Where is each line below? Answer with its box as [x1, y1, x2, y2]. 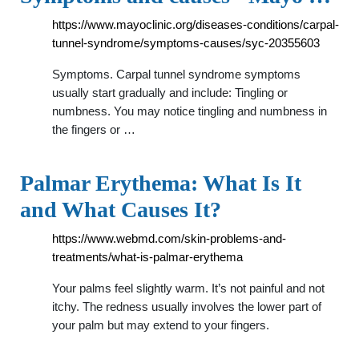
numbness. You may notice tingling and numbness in [52, 104, 327, 118]
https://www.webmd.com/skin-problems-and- [52, 232, 286, 245]
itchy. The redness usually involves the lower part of [52, 300, 321, 313]
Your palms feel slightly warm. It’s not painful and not [52, 281, 325, 295]
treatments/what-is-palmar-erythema [52, 250, 243, 264]
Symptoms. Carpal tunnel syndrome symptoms [52, 67, 301, 81]
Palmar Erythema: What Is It [20, 171, 301, 196]
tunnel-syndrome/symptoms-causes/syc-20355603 [52, 36, 320, 50]
